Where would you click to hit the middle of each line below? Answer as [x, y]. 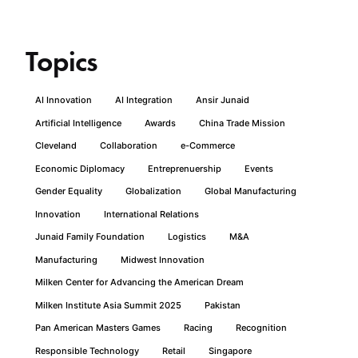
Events [259, 168]
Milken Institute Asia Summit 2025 [108, 305]
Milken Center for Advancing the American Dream [139, 282]
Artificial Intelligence [78, 123]
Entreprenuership [185, 168]
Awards [160, 123]
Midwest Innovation [163, 259]
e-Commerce [208, 146]
